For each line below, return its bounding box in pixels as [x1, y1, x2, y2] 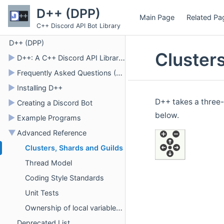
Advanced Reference [17, 128, 86, 137]
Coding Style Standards [25, 173, 104, 182]
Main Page [139, 13, 174, 21]
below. [155, 110, 179, 120]
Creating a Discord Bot [17, 98, 92, 107]
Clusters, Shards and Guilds [25, 143, 123, 152]
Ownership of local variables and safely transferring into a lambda [25, 203, 116, 212]
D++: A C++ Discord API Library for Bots [17, 53, 118, 62]
